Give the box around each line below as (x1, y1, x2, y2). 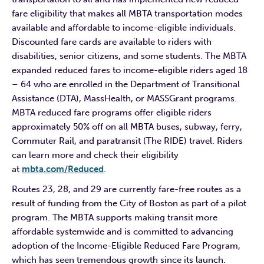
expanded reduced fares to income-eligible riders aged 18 (12, 64, 247, 75)
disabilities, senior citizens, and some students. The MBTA (12, 50, 246, 61)
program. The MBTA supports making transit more (12, 212, 217, 223)
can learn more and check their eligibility (12, 149, 179, 160)
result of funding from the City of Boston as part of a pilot (12, 197, 246, 209)
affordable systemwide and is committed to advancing (12, 226, 233, 237)
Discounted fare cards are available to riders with (12, 36, 212, 47)
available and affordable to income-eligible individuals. (12, 22, 236, 33)
